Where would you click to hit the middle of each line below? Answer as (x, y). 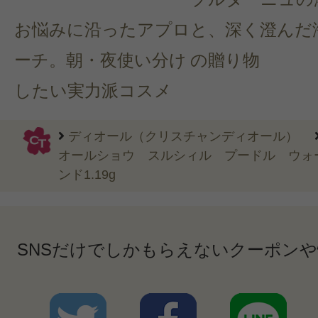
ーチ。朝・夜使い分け (100, 60)
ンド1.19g (87, 175)
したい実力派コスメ (93, 91)
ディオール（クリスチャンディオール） (183, 137)
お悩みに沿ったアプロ (102, 30)
